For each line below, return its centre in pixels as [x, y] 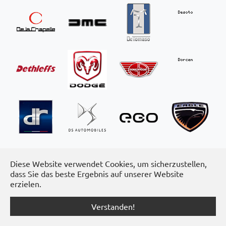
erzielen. [26, 184]
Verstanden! [113, 206]
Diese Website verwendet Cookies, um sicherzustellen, [108, 163]
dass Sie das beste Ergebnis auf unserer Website [97, 174]
